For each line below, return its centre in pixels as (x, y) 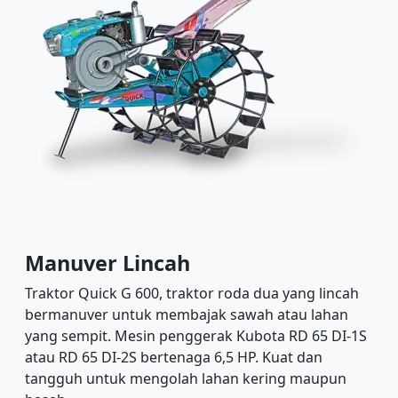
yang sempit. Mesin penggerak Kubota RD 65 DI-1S (196, 336)
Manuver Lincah (107, 263)
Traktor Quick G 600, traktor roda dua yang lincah (192, 294)
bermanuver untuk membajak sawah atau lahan (187, 315)
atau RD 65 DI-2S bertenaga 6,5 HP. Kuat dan (174, 358)
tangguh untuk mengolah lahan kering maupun (186, 379)
